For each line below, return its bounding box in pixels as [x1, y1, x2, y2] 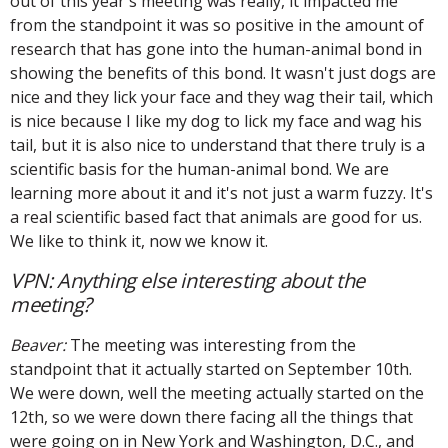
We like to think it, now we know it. [10, 229, 268, 252]
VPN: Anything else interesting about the [10, 266, 366, 294]
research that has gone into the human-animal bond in [10, 37, 422, 60]
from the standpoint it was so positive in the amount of [10, 13, 424, 36]
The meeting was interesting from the [66, 333, 356, 356]
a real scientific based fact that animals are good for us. [10, 205, 422, 228]
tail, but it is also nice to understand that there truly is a [10, 133, 425, 156]
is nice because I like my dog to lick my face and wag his [10, 109, 422, 132]
